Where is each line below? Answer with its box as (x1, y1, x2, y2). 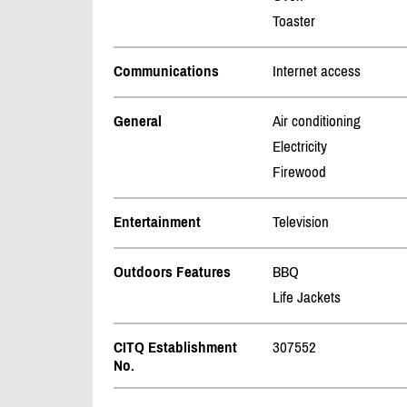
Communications (114, 62, 219, 81)
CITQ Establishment (114, 338, 237, 357)
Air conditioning (273, 112, 361, 131)
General (114, 112, 162, 131)
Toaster (273, 12, 315, 31)
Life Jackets (273, 288, 341, 307)
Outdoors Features (114, 263, 231, 282)
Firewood (273, 163, 326, 182)
